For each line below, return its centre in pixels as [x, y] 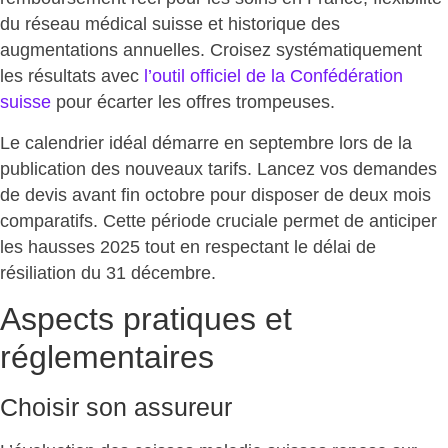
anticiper [403, 220]
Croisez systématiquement [316, 50]
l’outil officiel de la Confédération [273, 76]
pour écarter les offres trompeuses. [193, 102]
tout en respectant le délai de [258, 246]
